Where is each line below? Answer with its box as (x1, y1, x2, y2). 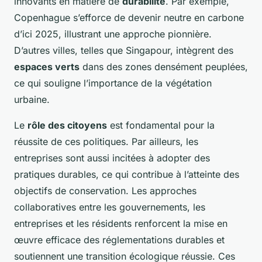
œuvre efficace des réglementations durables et (14, 233, 225, 246)
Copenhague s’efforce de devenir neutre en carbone (14, 11, 244, 23)
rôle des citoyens (27, 119, 107, 131)
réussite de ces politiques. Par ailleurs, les (14, 135, 198, 147)
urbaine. (14, 93, 50, 105)
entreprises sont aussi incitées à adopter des (14, 151, 210, 164)
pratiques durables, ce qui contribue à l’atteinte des (14, 168, 239, 180)
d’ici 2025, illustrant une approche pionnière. (14, 27, 212, 40)
